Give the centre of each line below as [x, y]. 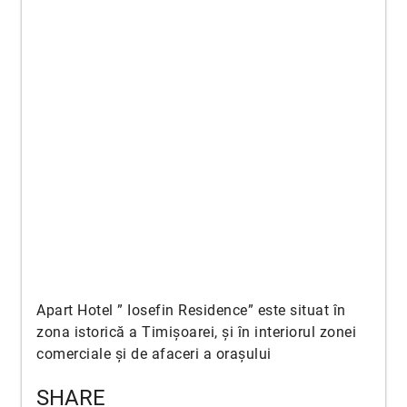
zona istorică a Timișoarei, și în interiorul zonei [196, 333]
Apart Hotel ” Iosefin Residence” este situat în [191, 311]
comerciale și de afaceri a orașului [154, 354]
